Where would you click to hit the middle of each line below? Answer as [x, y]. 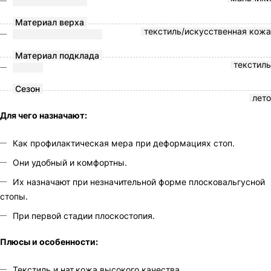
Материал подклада [56, 55]
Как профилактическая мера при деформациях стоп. [124, 143]
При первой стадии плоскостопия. [84, 216]
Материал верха [48, 22]
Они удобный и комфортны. [70, 162]
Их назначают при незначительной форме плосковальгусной [139, 182]
